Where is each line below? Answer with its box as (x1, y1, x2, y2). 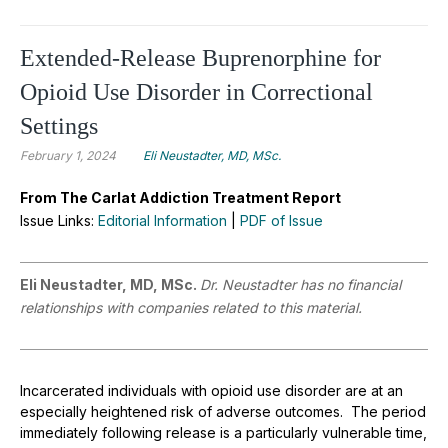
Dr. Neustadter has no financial (200, 275, 401, 293)
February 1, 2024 (20, 147, 116, 163)
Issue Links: (20, 211, 98, 229)
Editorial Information (98, 211, 227, 229)
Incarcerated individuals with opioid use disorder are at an (20, 381, 403, 399)
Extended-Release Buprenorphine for (20, 44, 381, 71)
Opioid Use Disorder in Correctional (20, 78, 373, 105)
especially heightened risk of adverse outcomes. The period (20, 402, 426, 420)
